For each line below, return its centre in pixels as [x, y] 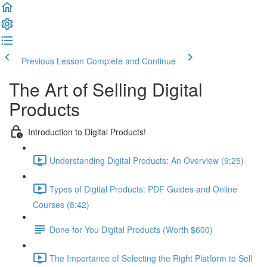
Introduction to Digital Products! [87, 131]
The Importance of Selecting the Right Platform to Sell [151, 258]
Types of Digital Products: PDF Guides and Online [143, 189]
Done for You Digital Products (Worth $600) [131, 229]
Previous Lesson [53, 61]
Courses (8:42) [61, 204]
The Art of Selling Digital [106, 89]
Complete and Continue [131, 61]
